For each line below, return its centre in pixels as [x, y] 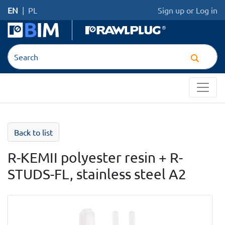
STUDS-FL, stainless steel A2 [97, 174]
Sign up [171, 10]
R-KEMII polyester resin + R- [95, 157]
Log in [207, 10]
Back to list [33, 132]
